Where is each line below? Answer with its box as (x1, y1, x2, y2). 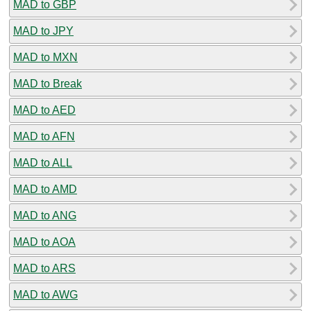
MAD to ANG (13, 209, 76, 221)
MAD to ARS (13, 262, 76, 274)
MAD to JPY (13, 24, 74, 37)
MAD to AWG (13, 288, 78, 301)
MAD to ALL (13, 156, 72, 169)
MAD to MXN (13, 51, 78, 63)
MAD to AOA (13, 235, 76, 248)
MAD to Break (13, 77, 82, 90)
